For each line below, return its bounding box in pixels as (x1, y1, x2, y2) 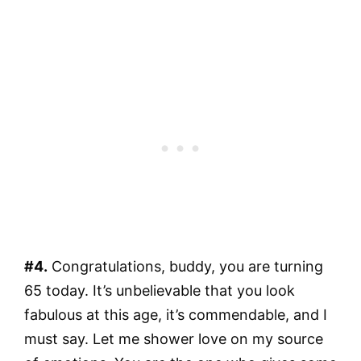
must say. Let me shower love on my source (24, 330, 323, 347)
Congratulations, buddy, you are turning (48, 257, 323, 275)
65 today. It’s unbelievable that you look (24, 281, 295, 299)
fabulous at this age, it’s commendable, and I (24, 305, 327, 323)
